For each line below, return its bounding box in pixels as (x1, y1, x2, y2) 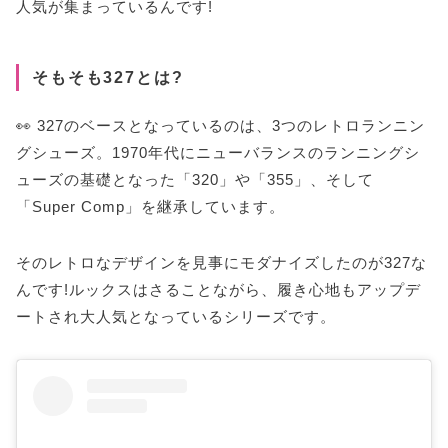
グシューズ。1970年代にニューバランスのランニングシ (16, 144, 420, 162)
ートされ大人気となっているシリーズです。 (16, 307, 336, 325)
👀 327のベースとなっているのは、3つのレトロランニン (16, 117, 425, 135)
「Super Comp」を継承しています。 (16, 198, 285, 216)
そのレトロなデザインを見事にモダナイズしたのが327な (16, 253, 427, 271)
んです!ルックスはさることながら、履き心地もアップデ (16, 280, 421, 298)
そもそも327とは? (31, 68, 184, 87)
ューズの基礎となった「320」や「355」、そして (16, 171, 374, 189)
